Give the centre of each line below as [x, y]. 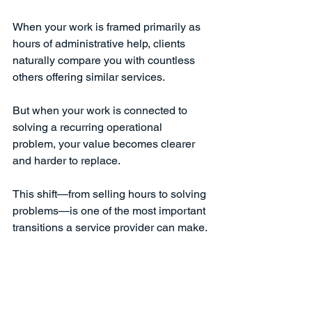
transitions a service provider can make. [110, 227]
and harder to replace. [67, 160]
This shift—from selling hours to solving [111, 194]
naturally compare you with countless [105, 60]
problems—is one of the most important [110, 210]
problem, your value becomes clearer [105, 143]
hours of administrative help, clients [100, 43]
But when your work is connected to [101, 110]
